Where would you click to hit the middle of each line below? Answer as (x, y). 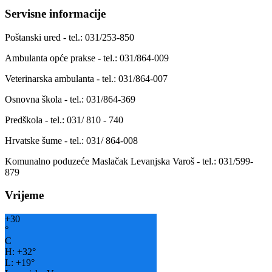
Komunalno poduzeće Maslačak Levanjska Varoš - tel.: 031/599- (129, 161)
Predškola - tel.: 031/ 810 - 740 (64, 120)
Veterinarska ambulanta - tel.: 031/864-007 (86, 78)
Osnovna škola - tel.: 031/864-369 (70, 99)
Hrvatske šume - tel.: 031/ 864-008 (71, 140)
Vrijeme (24, 195)
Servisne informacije (55, 14)
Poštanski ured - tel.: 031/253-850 (70, 37)
